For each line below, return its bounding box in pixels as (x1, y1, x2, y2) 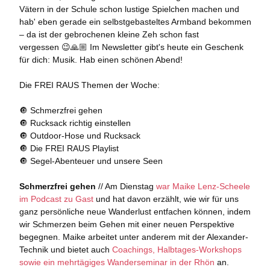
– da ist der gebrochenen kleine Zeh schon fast (19, 30, 199, 39)
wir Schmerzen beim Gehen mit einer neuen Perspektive (19, 219, 234, 229)
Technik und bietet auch (19, 245, 112, 254)
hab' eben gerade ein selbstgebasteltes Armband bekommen (19, 17, 251, 27)
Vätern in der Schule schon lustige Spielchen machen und (19, 4, 239, 14)
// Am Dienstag (95, 181, 156, 191)
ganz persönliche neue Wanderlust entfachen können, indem (19, 207, 251, 216)
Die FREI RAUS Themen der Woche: (19, 80, 160, 90)
